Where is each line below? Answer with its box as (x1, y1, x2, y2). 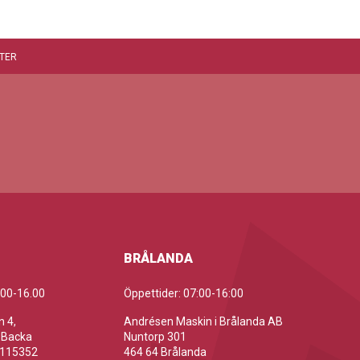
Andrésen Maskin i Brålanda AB (124, 315, 284, 328)
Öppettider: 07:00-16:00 (124, 287, 244, 300)
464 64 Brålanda (124, 346, 207, 358)
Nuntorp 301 (124, 330, 187, 343)
